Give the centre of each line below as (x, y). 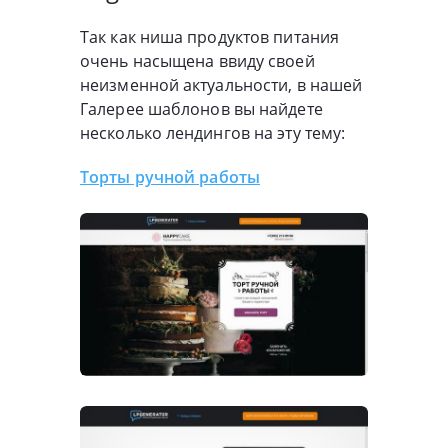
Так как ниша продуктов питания (210, 37)
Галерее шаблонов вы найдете (201, 109)
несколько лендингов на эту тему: (213, 133)
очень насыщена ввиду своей (197, 61)
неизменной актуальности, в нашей (221, 85)
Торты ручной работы (170, 177)
